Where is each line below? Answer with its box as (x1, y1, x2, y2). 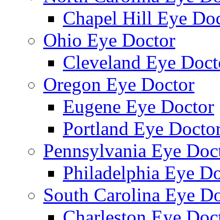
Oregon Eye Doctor (43, 73, 194, 95)
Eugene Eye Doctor (63, 95, 214, 117)
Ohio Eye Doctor (43, 29, 175, 51)
